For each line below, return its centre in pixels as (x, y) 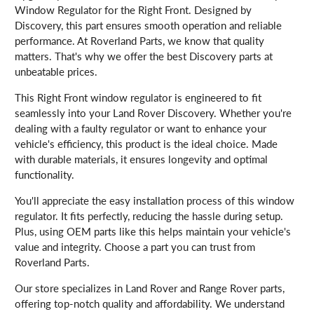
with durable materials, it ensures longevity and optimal (142, 159)
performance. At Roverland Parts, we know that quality (140, 41)
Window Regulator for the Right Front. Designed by (134, 10)
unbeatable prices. (56, 72)
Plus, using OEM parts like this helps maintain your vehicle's (153, 232)
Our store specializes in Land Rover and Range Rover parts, (150, 288)
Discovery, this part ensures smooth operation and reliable (149, 26)
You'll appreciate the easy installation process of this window (155, 201)
